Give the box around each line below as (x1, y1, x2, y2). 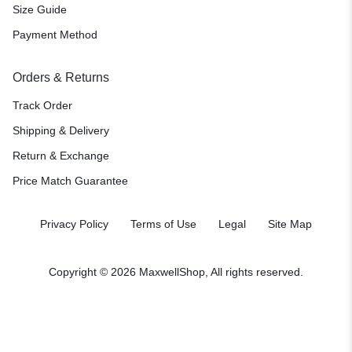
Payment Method (13, 27, 97, 41)
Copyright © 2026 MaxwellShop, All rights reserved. (49, 265, 303, 278)
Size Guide (13, 2, 67, 16)
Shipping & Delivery (13, 123, 109, 137)
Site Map (268, 217, 312, 230)
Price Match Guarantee (13, 174, 128, 187)
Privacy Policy (40, 217, 108, 230)
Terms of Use (130, 217, 196, 230)
